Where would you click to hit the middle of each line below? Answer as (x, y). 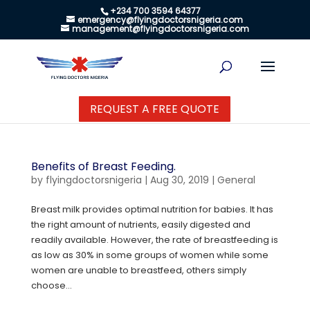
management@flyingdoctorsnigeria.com (160, 29)
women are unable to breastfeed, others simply (138, 270)
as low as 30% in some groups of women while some (149, 255)
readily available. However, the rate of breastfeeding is (154, 240)
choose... (51, 285)
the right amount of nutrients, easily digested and (140, 225)
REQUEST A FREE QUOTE (155, 109)
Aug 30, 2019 (179, 180)
